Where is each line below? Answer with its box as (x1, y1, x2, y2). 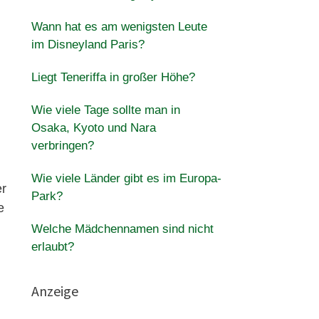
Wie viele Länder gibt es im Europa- (31, 172, 221, 185)
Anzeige (31, 282, 78, 300)
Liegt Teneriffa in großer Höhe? (31, 70, 195, 84)
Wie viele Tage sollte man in (31, 103, 180, 117)
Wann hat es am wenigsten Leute (31, 20, 207, 33)
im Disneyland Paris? (31, 38, 145, 51)
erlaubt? (31, 240, 74, 253)
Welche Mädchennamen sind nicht (31, 222, 214, 236)
